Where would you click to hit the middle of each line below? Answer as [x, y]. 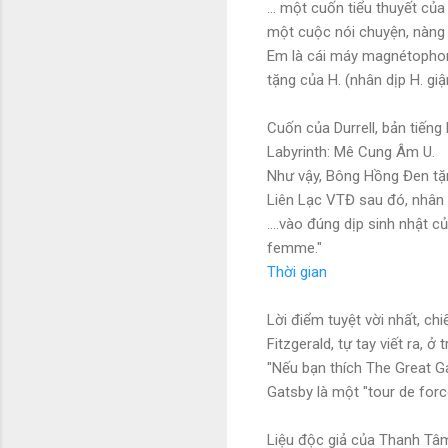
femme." [294, 247]
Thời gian [297, 271]
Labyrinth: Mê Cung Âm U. [351, 151]
